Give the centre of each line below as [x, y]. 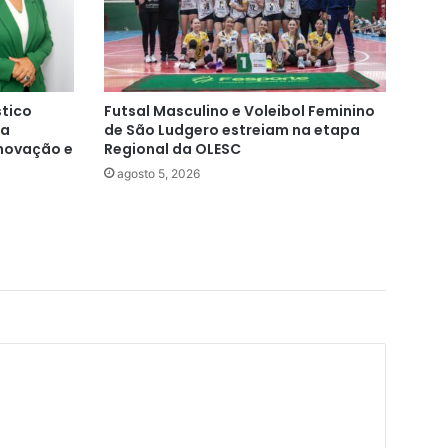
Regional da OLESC [172, 149]
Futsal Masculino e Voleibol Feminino [239, 111]
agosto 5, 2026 [158, 174]
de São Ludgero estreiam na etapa [231, 130]
